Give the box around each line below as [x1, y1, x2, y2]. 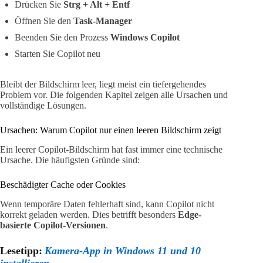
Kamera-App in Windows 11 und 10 [45, 244, 201, 257]
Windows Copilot [110, 32, 180, 43]
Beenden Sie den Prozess [15, 32, 110, 43]
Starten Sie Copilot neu [15, 49, 100, 59]
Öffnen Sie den [15, 16, 73, 26]
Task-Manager [73, 16, 132, 26]
